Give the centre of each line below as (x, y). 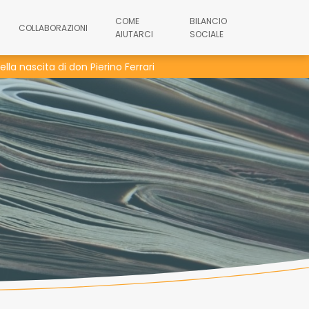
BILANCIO (208, 21)
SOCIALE (206, 34)
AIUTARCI (134, 34)
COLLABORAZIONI (53, 28)
